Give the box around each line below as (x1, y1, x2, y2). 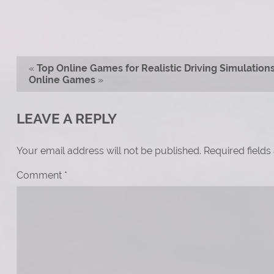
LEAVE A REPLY (16, 110, 117, 127)
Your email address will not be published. (16, 145, 201, 157)
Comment (16, 169, 64, 182)
